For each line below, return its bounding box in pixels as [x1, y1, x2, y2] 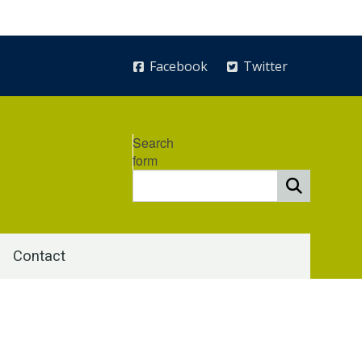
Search [133, 133, 174, 152]
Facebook [149, 57, 208, 75]
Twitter [243, 57, 288, 75]
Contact [13, 247, 65, 264]
